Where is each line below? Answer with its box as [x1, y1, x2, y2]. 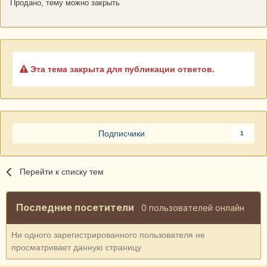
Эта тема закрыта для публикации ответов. [28, 64, 215, 74]
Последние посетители [16, 201, 141, 214]
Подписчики [98, 129, 145, 139]
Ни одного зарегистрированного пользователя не [11, 230, 205, 240]
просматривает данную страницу [11, 243, 141, 253]
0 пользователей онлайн [141, 203, 244, 213]
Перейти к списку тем [20, 167, 104, 177]
